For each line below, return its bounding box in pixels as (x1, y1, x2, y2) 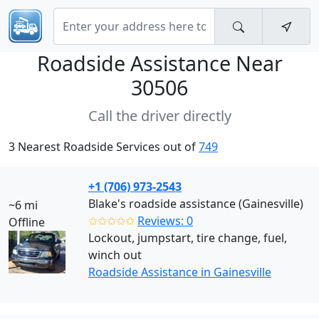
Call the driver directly (88, 106, 231, 125)
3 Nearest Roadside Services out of (9, 139, 199, 155)
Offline (9, 214, 45, 230)
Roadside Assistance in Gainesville (88, 264, 271, 280)
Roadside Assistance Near (36, 49, 283, 77)
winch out (88, 247, 142, 263)
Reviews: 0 (137, 213, 193, 229)
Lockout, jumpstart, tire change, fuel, (88, 230, 287, 246)
